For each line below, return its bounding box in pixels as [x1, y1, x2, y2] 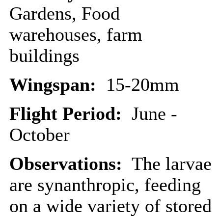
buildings [9, 46, 80, 66]
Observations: [9, 154, 127, 174]
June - [127, 104, 177, 124]
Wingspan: [9, 75, 106, 95]
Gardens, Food [9, 3, 120, 24]
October [9, 125, 70, 145]
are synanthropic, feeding [9, 175, 201, 195]
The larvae [127, 154, 212, 174]
